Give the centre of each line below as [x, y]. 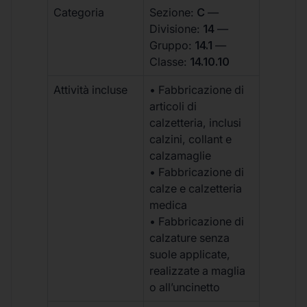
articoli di [173, 106]
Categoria [79, 12]
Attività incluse [91, 89]
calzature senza [190, 237]
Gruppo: [172, 45]
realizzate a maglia [198, 270]
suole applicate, [190, 254]
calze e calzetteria [196, 188]
